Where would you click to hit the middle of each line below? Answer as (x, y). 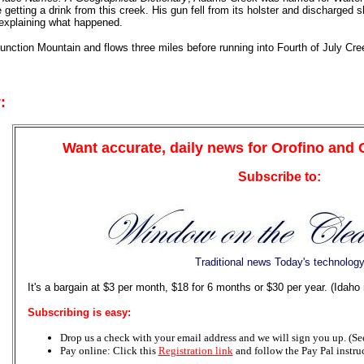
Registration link (195, 351)
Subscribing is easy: (79, 312)
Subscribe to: (279, 177)
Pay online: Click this (109, 351)
